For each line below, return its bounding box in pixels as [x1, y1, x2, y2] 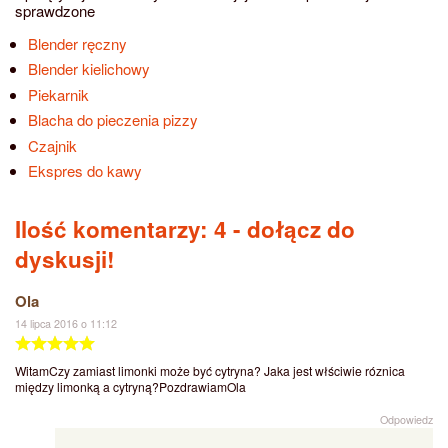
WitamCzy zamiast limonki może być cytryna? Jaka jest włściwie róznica [15, 362, 405, 380]
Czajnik [27, 134, 77, 156]
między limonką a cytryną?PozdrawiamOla [15, 378, 246, 396]
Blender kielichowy [27, 58, 150, 80]
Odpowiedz [380, 412, 433, 428]
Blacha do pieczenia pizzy [27, 109, 198, 131]
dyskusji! [15, 243, 115, 276]
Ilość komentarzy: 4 [15, 213, 227, 246]
